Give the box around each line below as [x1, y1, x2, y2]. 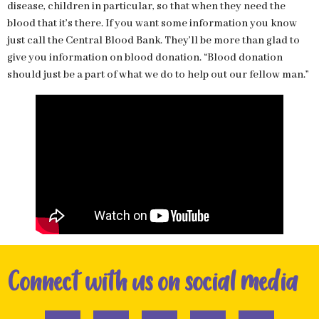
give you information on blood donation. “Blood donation [7, 51, 283, 64]
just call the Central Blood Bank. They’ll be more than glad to [7, 33, 300, 47]
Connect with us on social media [7, 266, 298, 298]
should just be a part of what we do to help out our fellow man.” [7, 68, 309, 81]
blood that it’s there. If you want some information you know [7, 16, 297, 30]
